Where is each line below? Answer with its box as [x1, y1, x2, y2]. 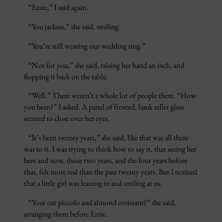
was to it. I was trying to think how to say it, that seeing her [24, 144, 196, 155]
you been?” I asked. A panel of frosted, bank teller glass [24, 102, 184, 112]
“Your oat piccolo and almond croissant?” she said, [24, 197, 176, 208]
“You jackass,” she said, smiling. [24, 21, 122, 32]
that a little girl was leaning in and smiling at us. [24, 178, 164, 189]
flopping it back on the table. [24, 71, 110, 82]
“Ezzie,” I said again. [24, 1, 90, 12]
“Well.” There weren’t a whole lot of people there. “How [24, 90, 196, 101]
